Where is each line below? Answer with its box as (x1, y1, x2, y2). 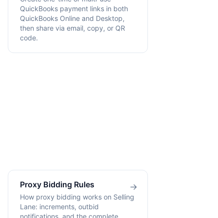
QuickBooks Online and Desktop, (20, 14, 125, 22)
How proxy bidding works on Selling (20, 193, 134, 201)
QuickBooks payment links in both (20, 4, 128, 13)
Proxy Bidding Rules (20, 180, 94, 189)
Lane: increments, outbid (20, 202, 99, 211)
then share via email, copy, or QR (20, 23, 125, 32)
